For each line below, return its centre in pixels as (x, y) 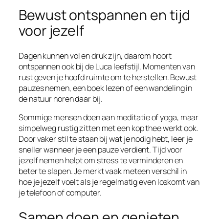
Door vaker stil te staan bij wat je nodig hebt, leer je (106, 139)
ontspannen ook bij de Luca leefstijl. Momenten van (107, 66)
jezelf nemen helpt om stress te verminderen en (101, 161)
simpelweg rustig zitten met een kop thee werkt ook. (109, 128)
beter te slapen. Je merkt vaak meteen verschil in (103, 171)
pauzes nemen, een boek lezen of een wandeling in (106, 88)
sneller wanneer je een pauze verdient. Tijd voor (101, 150)
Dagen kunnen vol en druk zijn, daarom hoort (95, 55)
